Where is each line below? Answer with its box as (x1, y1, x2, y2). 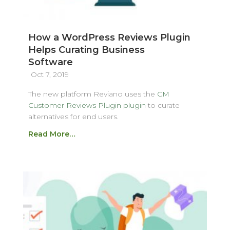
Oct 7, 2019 (30, 69, 69, 79)
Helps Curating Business (28, 44, 145, 55)
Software (28, 56, 73, 68)
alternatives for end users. (28, 111, 119, 121)
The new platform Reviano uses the (28, 89, 157, 99)
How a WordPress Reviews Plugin (28, 31, 190, 43)
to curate (145, 100, 180, 110)
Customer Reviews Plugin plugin (28, 100, 146, 110)
